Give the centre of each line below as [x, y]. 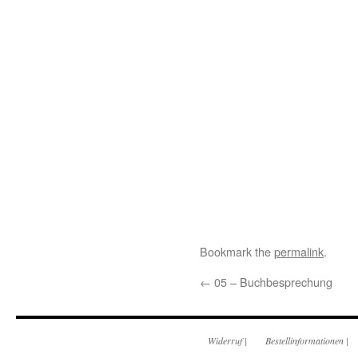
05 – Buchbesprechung [272, 282]
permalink [299, 251]
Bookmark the [237, 251]
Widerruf [225, 340]
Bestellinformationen [304, 340]
